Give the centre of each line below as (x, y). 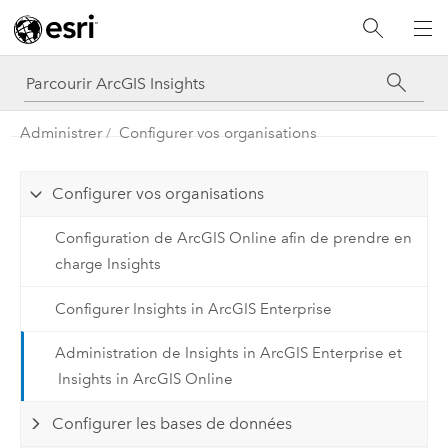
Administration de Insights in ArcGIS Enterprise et (228, 353)
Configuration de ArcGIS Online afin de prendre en (233, 238)
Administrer (60, 132)
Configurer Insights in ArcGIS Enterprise (193, 308)
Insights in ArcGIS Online (145, 379)
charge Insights (107, 264)
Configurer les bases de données (172, 424)
